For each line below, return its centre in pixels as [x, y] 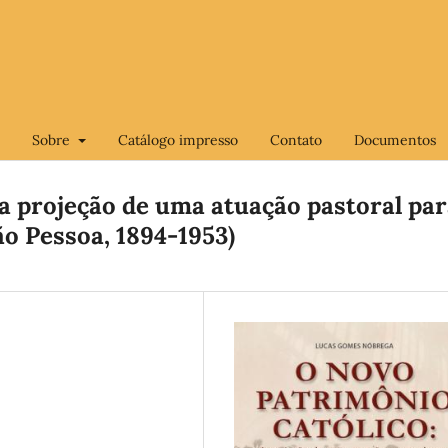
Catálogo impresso [177, 139]
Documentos [394, 139]
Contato [295, 139]
